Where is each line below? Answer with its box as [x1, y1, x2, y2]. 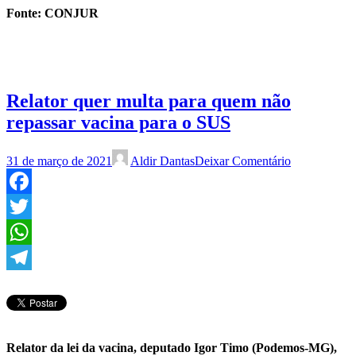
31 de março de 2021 [6, 153, 112, 168]
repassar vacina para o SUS [6, 111, 230, 133]
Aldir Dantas [130, 153, 195, 168]
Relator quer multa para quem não [6, 90, 291, 111]
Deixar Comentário [195, 153, 291, 168]
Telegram [6, 275, 53, 289]
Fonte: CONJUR [6, 6, 99, 20]
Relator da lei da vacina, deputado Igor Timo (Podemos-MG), [6, 340, 337, 354]
